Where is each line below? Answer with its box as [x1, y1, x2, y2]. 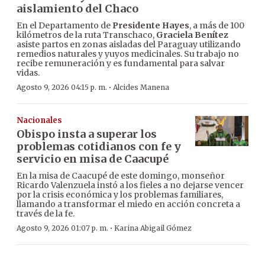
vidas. [17, 67, 40, 79]
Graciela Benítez [156, 30, 228, 41]
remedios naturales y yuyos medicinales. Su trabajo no [17, 49, 239, 60]
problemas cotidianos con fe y [17, 140, 181, 154]
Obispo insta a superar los [17, 127, 157, 141]
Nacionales [17, 115, 62, 126]
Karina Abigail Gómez [114, 224, 192, 233]
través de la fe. [17, 208, 75, 219]
